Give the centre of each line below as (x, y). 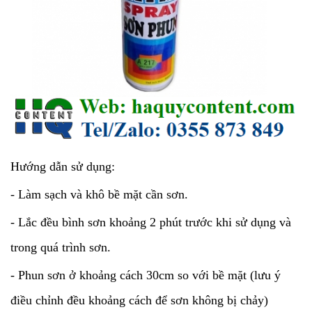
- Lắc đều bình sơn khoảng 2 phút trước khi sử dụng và (151, 223)
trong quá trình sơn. (61, 248)
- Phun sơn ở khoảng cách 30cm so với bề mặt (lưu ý (146, 275)
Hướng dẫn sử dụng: (63, 167)
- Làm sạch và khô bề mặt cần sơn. (99, 195)
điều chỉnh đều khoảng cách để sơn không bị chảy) (139, 301)
